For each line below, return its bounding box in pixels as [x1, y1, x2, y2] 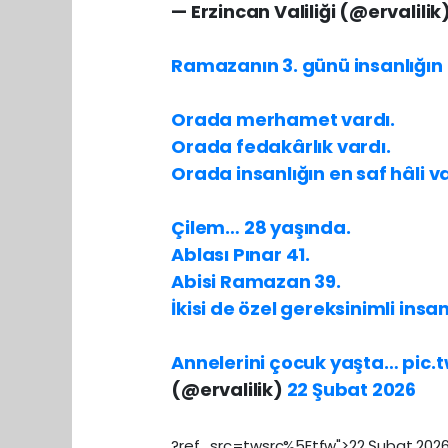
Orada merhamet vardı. [171, 106, 396, 132]
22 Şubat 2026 [286, 376, 417, 402]
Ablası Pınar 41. [171, 241, 311, 267]
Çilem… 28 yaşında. [171, 214, 351, 240]
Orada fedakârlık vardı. [171, 133, 391, 159]
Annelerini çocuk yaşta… [171, 349, 403, 375]
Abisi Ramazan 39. [171, 268, 341, 294]
